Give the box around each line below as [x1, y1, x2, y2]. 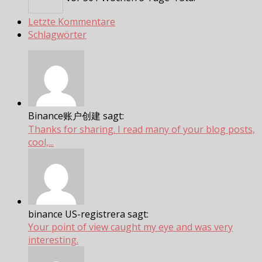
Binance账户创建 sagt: [28, 109, 124, 122]
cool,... [28, 135, 54, 149]
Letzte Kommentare [28, 15, 115, 28]
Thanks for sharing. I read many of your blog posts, [28, 122, 255, 136]
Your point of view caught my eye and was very [28, 220, 233, 233]
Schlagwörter [28, 27, 87, 41]
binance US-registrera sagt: [28, 207, 149, 220]
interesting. [28, 233, 78, 246]
